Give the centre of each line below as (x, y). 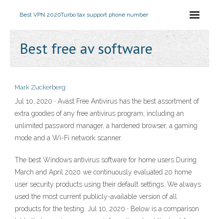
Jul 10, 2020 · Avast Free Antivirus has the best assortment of (107, 101)
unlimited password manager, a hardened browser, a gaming (106, 126)
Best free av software (86, 48)
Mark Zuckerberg (40, 87)
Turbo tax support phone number (104, 15)
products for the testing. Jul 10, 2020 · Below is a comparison (107, 209)
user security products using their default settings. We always (108, 184)
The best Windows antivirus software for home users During (106, 160)
